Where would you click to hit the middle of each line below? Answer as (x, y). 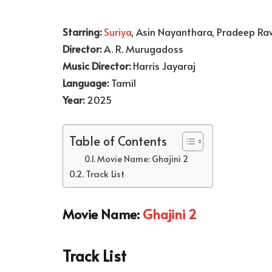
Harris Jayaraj (163, 66)
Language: (86, 83)
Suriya (117, 32)
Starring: (83, 32)
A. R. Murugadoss (142, 49)
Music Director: (97, 66)
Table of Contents (118, 141)
